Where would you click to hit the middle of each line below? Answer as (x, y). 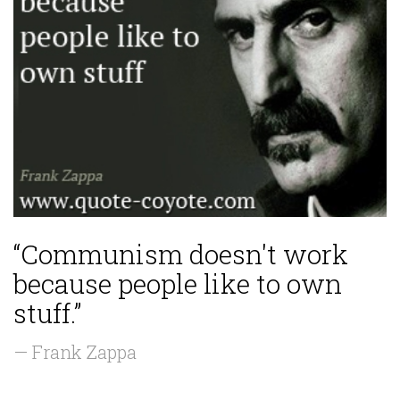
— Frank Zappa (75, 352)
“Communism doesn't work (181, 254)
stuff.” (47, 313)
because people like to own (178, 284)
